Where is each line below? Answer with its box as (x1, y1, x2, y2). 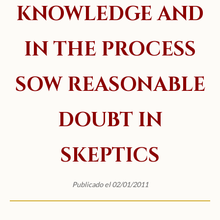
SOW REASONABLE (15, 71, 205, 98)
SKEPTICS (60, 142, 160, 169)
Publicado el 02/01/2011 (72, 180, 148, 189)
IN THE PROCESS (24, 36, 196, 63)
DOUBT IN (57, 107, 163, 134)
